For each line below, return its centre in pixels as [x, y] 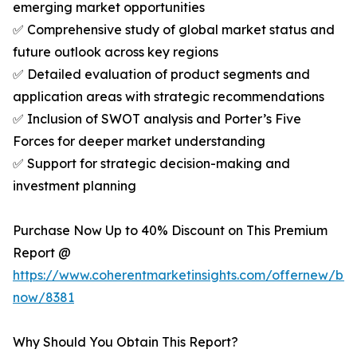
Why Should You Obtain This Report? [126, 342]
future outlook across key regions [116, 52]
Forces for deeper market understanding [139, 141]
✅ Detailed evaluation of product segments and [161, 75]
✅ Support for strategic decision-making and [151, 164]
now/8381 [43, 298]
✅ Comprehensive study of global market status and [174, 30]
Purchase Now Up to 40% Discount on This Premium [170, 231]
